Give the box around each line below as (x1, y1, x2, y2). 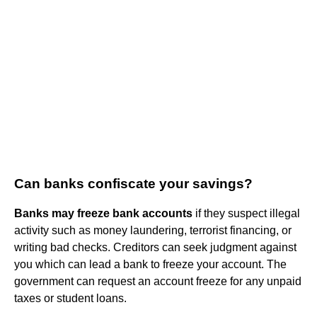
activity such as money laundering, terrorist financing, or (14, 224, 292, 236)
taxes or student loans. (14, 292, 127, 304)
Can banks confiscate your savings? (14, 175, 253, 191)
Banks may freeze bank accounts (14, 207, 192, 219)
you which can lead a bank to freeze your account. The (14, 258, 287, 270)
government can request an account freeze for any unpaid (14, 275, 301, 287)
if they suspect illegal (192, 207, 300, 219)
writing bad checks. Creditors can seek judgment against (14, 241, 296, 253)
